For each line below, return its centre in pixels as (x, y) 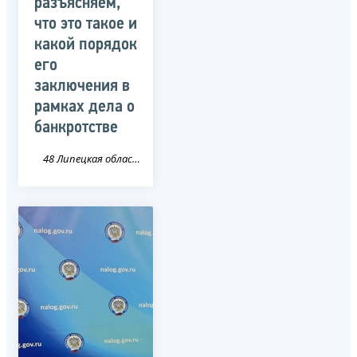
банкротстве (76, 127)
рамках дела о (84, 107)
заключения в (82, 86)
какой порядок (86, 45)
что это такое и (86, 24)
